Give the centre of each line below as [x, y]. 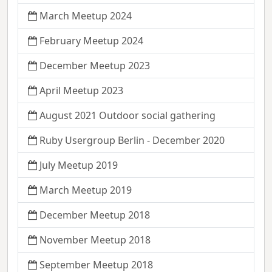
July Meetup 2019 [79, 165]
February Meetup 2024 [91, 41]
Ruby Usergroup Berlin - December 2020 [132, 141]
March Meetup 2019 [86, 190]
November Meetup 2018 [95, 240]
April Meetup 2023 [81, 91]
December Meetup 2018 [95, 215]
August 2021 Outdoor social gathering [127, 116]
